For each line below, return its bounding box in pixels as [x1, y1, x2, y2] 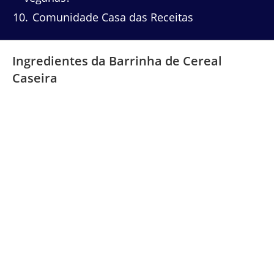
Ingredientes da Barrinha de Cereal [12, 52, 222, 69]
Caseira [12, 69, 57, 86]
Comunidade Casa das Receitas [29, 10, 193, 25]
